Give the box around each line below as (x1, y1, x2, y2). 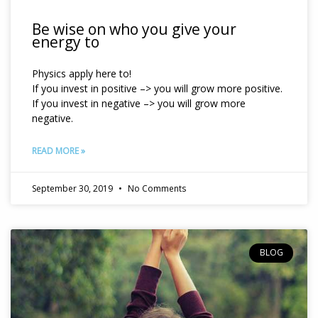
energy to (32, 32, 99, 53)
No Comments (126, 182, 186, 195)
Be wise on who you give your (32, 19, 236, 40)
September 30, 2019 (32, 182, 115, 195)
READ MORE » (32, 145, 85, 158)
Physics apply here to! (32, 67, 131, 81)
